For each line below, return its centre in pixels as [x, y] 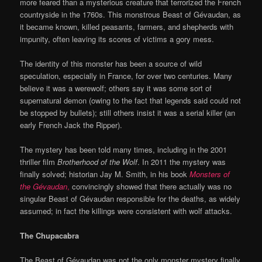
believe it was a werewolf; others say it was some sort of [116, 88]
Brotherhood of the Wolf [98, 162]
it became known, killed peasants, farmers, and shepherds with [127, 26]
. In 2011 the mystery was [182, 162]
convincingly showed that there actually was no [151, 187]
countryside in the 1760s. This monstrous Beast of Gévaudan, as [131, 14]
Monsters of [210, 174]
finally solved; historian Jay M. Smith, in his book [105, 174]
